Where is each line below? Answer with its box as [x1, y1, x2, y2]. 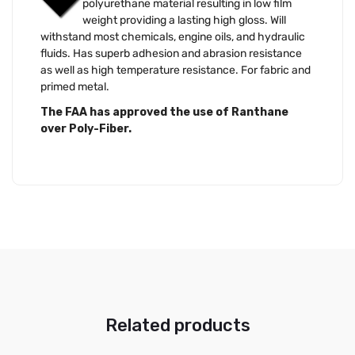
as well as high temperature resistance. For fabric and [40, 63, 311, 78]
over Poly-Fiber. [40, 121, 132, 136]
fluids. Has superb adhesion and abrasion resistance [40, 47, 302, 61]
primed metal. [40, 80, 109, 94]
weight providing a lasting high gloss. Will [82, 13, 286, 28]
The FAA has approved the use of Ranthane [40, 105, 288, 119]
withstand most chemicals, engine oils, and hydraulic [40, 30, 305, 44]
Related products [105, 315, 250, 337]
